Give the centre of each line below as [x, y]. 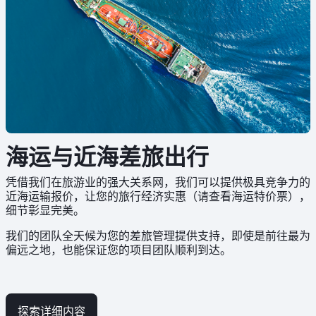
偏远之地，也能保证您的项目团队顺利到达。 [119, 249]
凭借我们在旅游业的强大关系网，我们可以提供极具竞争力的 [158, 182]
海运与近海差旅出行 [107, 156]
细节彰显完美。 [45, 210]
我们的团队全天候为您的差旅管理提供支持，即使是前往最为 [158, 235]
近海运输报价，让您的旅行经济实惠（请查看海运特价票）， [158, 196]
